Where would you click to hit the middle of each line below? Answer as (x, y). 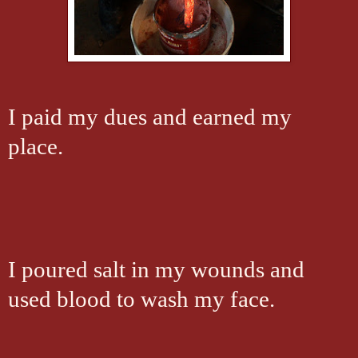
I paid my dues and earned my (150, 117)
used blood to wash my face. (141, 299)
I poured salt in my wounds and (156, 269)
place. (36, 146)
